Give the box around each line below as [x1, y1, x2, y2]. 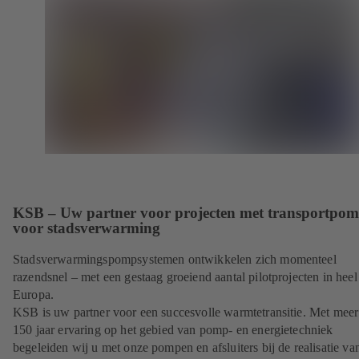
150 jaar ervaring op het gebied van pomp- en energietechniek [13, 323, 333, 337]
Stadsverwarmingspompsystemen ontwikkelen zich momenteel [13, 252, 337, 267]
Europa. [13, 288, 54, 302]
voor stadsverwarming [13, 220, 160, 237]
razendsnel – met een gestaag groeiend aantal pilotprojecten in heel [13, 270, 357, 284]
